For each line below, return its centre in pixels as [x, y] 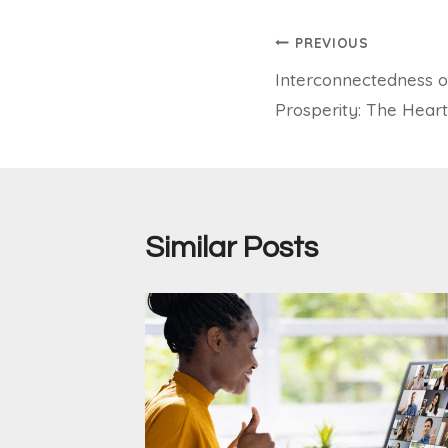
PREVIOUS [332, 42]
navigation [345, 88]
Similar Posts [231, 247]
